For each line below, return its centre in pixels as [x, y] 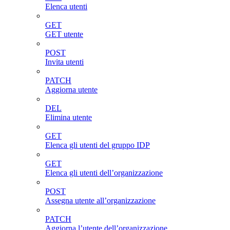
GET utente [64, 34]
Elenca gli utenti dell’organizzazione [104, 173]
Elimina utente [69, 118]
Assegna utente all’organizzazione [100, 201]
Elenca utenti [66, 7]
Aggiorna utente [71, 90]
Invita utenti [64, 62]
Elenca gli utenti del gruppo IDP [98, 145]
